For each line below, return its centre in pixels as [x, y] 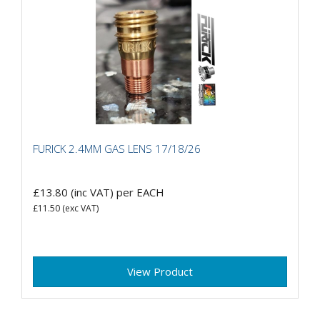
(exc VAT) [79, 209]
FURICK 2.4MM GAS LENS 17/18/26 [117, 148]
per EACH [140, 192]
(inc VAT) [92, 192]
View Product [160, 272]
